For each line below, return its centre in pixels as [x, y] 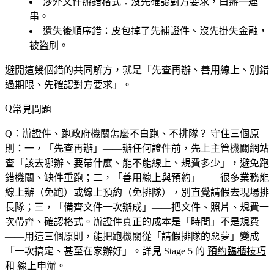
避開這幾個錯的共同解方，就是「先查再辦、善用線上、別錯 [137, 70]
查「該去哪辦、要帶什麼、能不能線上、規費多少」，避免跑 [137, 163]
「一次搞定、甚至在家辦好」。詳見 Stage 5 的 [106, 251]
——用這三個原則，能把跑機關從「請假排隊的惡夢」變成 [132, 236]
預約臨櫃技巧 [237, 251]
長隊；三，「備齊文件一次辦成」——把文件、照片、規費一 [137, 207]
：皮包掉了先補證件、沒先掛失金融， [185, 31]
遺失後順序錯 [72, 31]
